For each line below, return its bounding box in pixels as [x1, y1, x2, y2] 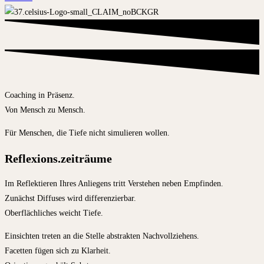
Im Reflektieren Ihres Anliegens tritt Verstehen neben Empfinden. [5, 179, 223, 189]
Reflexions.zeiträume [5, 151, 112, 165]
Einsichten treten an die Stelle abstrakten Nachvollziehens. [5, 232, 199, 241]
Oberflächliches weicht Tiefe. [5, 209, 103, 218]
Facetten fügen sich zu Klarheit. [5, 246, 111, 256]
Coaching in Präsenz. [5, 91, 75, 100]
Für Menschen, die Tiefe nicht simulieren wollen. [5, 128, 170, 138]
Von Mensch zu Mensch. [5, 105, 85, 115]
